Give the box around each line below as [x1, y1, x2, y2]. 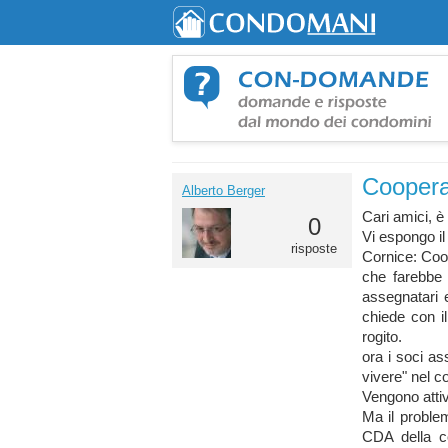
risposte [291, 241, 337, 256]
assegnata [362, 289, 430, 305]
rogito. [362, 329, 402, 345]
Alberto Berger [182, 183, 265, 198]
